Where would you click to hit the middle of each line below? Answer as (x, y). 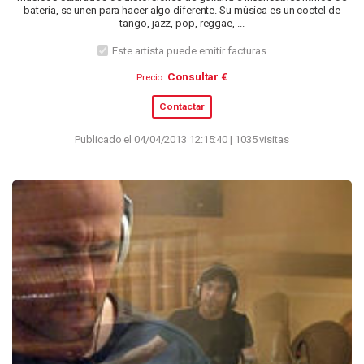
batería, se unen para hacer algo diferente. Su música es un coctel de (182, 11)
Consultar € (198, 77)
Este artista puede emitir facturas (189, 50)
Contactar (182, 107)
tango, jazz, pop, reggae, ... (182, 24)
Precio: (151, 78)
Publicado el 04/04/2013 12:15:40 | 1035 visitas (182, 140)
